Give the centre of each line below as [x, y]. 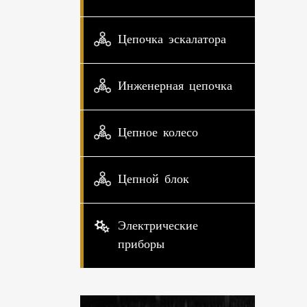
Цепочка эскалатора [172, 40]
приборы [141, 245]
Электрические [158, 226]
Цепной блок [153, 180]
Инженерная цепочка [175, 87]
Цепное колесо [158, 133]
